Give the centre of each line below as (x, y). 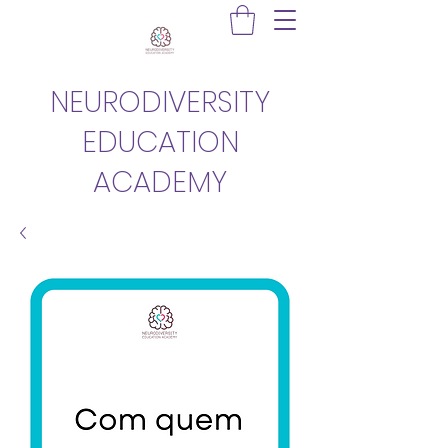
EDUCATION (160, 141)
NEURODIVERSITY (160, 101)
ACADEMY (160, 181)
